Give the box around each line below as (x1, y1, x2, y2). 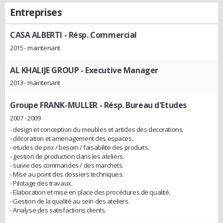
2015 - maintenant (10, 43, 60, 52)
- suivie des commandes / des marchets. (10, 161, 124, 170)
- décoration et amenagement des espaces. (10, 134, 133, 143)
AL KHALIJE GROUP (10, 64, 79, 76)
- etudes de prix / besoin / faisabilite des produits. (10, 143, 149, 152)
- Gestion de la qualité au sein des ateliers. (10, 197, 130, 206)
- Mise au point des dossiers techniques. (10, 170, 124, 179)
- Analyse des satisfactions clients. (10, 206, 106, 215)
